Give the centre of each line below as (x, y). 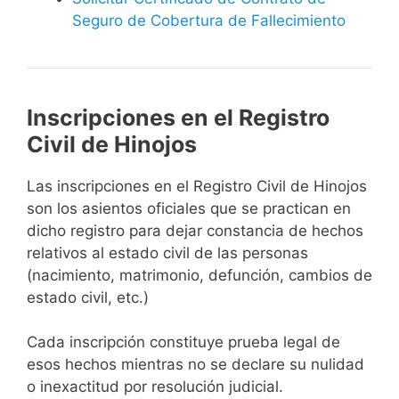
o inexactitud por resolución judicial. (155, 387)
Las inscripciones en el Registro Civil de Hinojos (197, 186)
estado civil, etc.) (88, 297)
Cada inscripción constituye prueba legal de (183, 342)
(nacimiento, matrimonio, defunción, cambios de (199, 275)
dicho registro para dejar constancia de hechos (195, 230)
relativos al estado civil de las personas (167, 252)
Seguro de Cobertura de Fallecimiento (209, 20)
